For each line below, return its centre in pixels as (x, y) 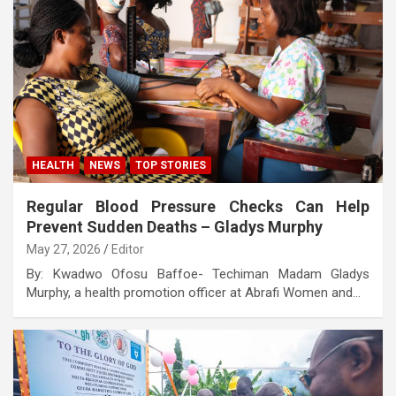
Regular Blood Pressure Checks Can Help (198, 207)
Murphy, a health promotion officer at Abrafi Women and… (194, 293)
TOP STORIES (171, 166)
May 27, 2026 (64, 250)
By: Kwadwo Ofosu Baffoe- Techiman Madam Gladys (198, 274)
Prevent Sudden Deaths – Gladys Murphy (175, 227)
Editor (128, 250)
